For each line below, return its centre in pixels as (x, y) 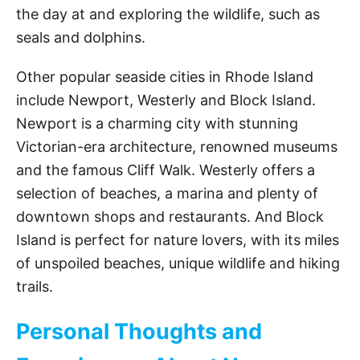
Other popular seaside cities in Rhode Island (165, 77)
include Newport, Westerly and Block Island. (166, 100)
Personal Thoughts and (139, 332)
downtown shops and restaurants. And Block (170, 217)
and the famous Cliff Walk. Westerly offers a (166, 170)
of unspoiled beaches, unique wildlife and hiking (178, 264)
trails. (35, 287)
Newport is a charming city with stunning (157, 124)
